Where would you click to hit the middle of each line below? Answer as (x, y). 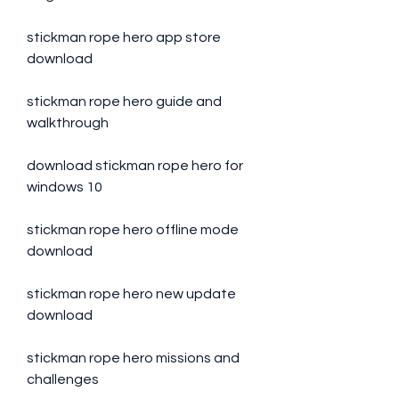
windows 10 (65, 187)
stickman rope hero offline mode (133, 230)
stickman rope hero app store (124, 37)
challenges (63, 379)
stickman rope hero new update (131, 294)
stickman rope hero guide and (124, 102)
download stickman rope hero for (135, 166)
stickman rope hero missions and (133, 358)
